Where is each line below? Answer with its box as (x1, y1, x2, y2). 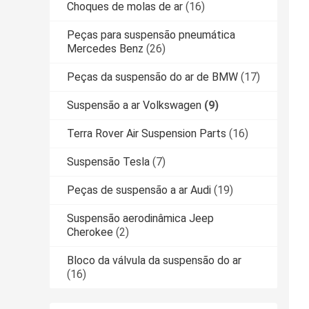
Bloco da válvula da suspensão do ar (67, 254, 241, 268)
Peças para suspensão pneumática (67, 28, 235, 42)
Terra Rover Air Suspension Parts (67, 127, 226, 141)
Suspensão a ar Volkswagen (67, 99, 201, 112)
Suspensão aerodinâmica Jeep (67, 212, 214, 226)
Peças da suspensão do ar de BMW (67, 70, 238, 84)
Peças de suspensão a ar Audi (67, 183, 211, 197)
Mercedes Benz (67, 42, 143, 56)
